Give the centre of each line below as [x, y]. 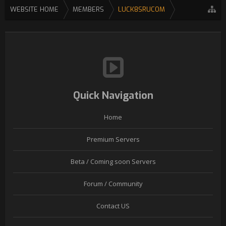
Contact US [113, 206]
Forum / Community [113, 184]
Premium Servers [113, 139]
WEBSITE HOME [34, 9]
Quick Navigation [113, 96]
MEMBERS [88, 9]
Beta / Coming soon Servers [113, 161]
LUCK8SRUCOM [142, 9]
